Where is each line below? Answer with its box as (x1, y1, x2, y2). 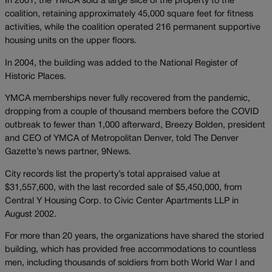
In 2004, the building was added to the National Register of (5, 59, 237, 67)
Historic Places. (5, 72, 66, 81)
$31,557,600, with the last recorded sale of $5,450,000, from (5, 183, 242, 192)
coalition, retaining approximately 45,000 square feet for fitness (5, 10, 253, 18)
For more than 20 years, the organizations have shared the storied (5, 233, 264, 241)
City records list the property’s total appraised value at (5, 170, 220, 178)
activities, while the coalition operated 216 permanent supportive (5, 23, 260, 32)
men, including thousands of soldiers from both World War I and (5, 259, 255, 268)
